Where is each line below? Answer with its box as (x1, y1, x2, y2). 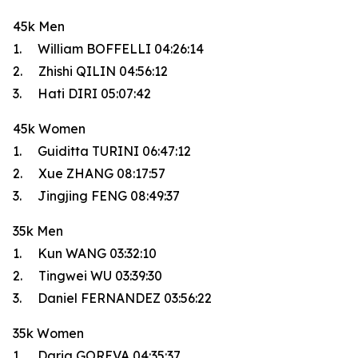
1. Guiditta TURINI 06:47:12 (13, 143, 191, 159)
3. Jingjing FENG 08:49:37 (13, 188, 180, 204)
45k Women (13, 121, 86, 137)
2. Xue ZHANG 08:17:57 (13, 165, 165, 181)
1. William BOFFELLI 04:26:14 (13, 41, 204, 57)
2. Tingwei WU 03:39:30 (13, 268, 162, 284)
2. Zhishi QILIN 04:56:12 (13, 63, 168, 79)
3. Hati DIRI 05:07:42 (13, 86, 151, 101)
